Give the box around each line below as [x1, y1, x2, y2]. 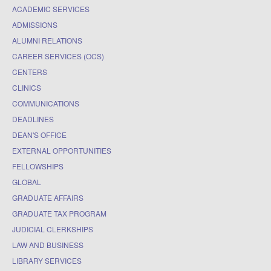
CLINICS [12, 82, 41, 93]
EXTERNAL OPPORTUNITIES [12, 145, 111, 155]
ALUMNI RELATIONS [12, 34, 82, 45]
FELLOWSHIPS [12, 160, 64, 171]
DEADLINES [12, 113, 54, 124]
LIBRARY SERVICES [12, 255, 82, 266]
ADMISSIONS [12, 19, 57, 30]
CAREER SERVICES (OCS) [12, 50, 104, 61]
